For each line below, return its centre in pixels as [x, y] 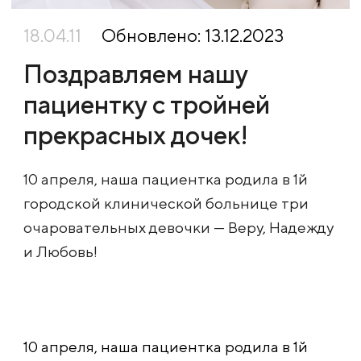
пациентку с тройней [147, 104]
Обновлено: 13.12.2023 [193, 35]
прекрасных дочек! [136, 135]
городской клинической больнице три [166, 203]
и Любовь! [60, 251]
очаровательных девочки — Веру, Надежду [178, 227]
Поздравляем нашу [135, 74]
